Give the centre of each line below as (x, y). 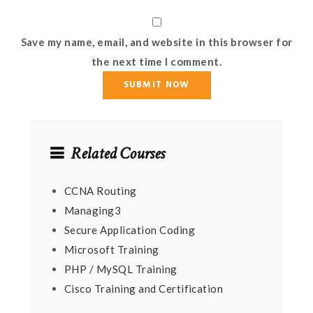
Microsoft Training (112, 250)
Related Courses (118, 154)
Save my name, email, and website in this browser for (156, 42)
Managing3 (93, 211)
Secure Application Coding (130, 230)
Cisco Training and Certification (144, 289)
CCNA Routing (101, 191)
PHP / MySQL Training (121, 269)
